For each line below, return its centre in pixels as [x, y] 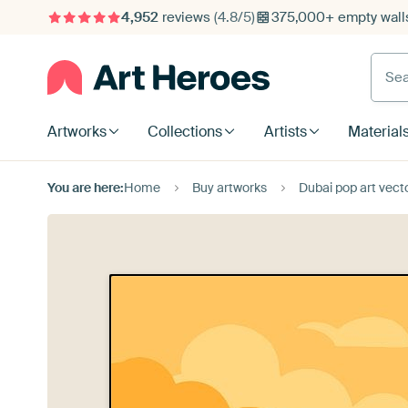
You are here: [86, 188]
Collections [185, 132]
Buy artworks [229, 188]
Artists [285, 132]
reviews [186, 17]
